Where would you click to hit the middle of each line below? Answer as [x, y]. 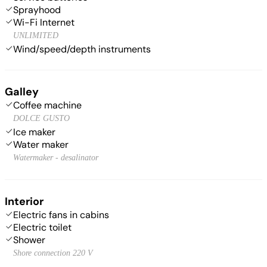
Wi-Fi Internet [44, 22]
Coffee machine [47, 105]
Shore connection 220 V [53, 253]
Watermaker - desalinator [56, 157]
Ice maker [34, 132]
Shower [29, 240]
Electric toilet [42, 227]
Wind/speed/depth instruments [82, 49]
